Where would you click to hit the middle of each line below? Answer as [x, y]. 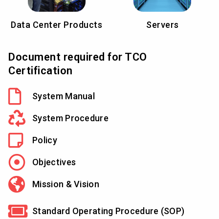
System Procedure [70, 118]
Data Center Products [57, 25]
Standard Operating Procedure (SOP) [109, 211]
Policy [45, 140]
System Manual [64, 96]
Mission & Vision [66, 184]
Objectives [54, 162]
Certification [41, 71]
